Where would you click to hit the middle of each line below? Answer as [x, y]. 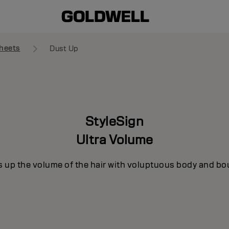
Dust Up [64, 49]
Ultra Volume [114, 139]
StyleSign [114, 121]
